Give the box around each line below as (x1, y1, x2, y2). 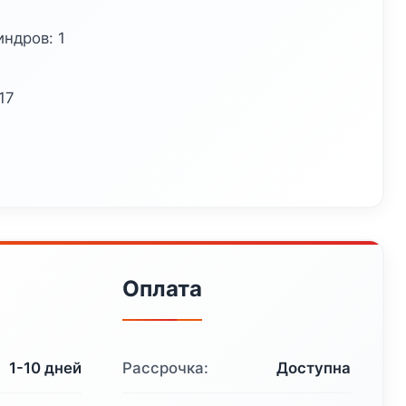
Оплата (122, 275, 203, 303)
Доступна (275, 359, 351, 378)
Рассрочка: (122, 359, 209, 378)
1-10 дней (9, 359, 82, 378)
